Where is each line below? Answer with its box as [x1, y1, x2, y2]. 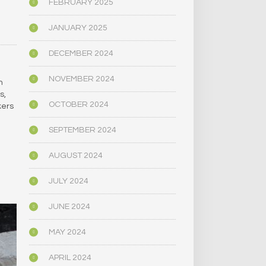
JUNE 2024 [49, 202, 91, 211]
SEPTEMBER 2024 [49, 126, 117, 135]
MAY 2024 [49, 228, 87, 237]
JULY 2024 [49, 177, 89, 186]
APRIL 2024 [49, 254, 92, 262]
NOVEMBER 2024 [49, 75, 115, 84]
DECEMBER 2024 [49, 49, 114, 58]
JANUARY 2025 [49, 24, 108, 33]
